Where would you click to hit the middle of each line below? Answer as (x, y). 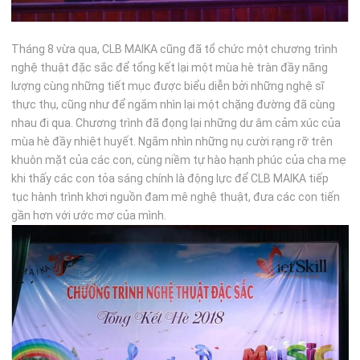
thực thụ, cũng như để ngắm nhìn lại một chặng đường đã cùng (174, 104)
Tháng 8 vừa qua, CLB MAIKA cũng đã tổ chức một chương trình (175, 49)
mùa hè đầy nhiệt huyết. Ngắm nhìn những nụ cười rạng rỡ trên (172, 141)
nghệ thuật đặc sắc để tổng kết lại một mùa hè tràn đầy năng (170, 67)
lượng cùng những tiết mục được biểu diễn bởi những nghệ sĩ (168, 86)
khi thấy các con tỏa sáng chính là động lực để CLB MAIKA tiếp (170, 178)
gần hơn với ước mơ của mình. (89, 215)
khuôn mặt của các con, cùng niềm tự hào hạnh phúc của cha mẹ (179, 160)
